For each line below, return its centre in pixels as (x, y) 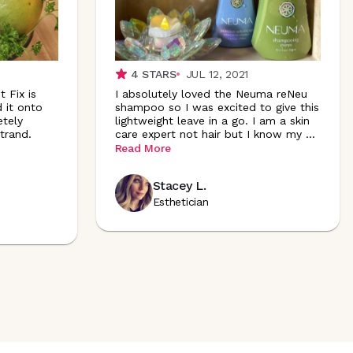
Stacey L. (179, 186)
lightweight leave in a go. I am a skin (212, 120)
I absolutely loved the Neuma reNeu (211, 93)
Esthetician (180, 202)
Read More (143, 148)
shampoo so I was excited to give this (217, 107)
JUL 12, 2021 (217, 74)
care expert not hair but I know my (208, 134)
